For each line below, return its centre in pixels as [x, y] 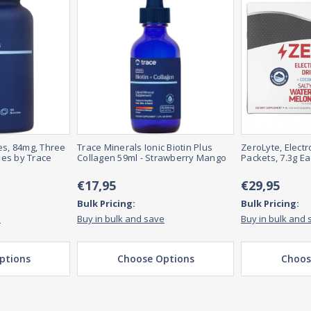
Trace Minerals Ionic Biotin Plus [145, 148]
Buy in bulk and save [121, 219]
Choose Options [155, 259]
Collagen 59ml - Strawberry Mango [152, 158]
